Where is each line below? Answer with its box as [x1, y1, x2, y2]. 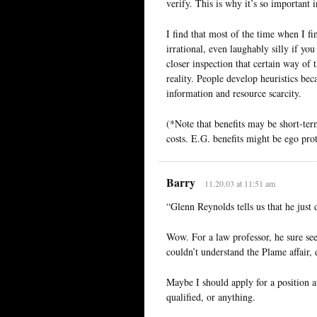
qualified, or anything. [166, 289, 255, 304]
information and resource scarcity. [166, 86, 301, 100]
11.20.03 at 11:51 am [204, 177, 275, 189]
